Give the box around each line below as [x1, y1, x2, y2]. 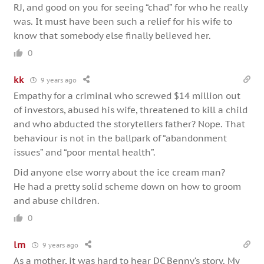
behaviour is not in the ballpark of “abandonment [14, 133, 227, 144]
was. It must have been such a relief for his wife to [14, 16, 233, 28]
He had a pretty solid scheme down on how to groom [14, 181, 242, 193]
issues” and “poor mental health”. [14, 147, 156, 159]
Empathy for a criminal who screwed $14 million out [14, 90, 241, 102]
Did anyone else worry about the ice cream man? [14, 167, 226, 179]
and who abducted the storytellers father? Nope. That [14, 118, 246, 130]
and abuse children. [14, 195, 100, 207]
